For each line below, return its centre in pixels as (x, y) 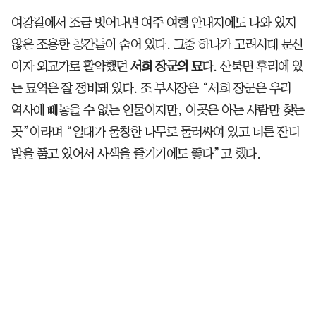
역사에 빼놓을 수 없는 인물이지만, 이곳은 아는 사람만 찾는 (158, 110)
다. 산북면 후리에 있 (253, 66)
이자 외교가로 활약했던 (71, 66)
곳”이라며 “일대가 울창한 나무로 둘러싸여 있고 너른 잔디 (155, 132)
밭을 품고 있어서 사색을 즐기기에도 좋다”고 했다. (136, 153)
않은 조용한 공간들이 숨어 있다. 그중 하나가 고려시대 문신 (157, 44)
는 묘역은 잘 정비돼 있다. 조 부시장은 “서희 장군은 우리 (151, 88)
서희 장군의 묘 (166, 66)
